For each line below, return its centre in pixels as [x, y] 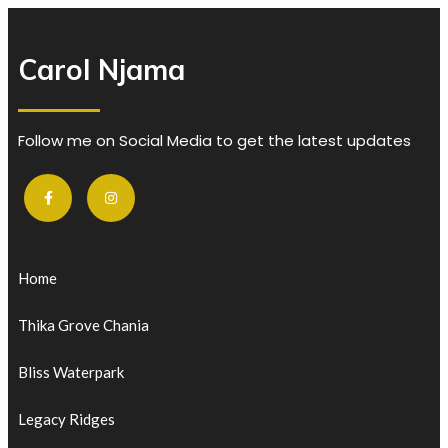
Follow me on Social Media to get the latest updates [214, 140]
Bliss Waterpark [71, 371]
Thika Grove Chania [83, 324]
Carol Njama [101, 69]
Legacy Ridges [66, 418]
